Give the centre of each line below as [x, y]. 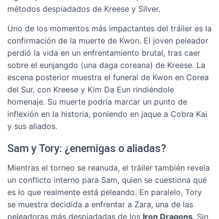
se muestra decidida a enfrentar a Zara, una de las [100, 204]
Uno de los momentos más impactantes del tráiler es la [109, 28]
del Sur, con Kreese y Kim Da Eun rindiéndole [91, 89]
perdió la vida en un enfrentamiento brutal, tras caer [104, 53]
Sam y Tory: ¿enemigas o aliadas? [87, 148]
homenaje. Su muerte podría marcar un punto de [97, 102]
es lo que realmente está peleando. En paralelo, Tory [105, 192]
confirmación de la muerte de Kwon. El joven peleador [108, 41]
